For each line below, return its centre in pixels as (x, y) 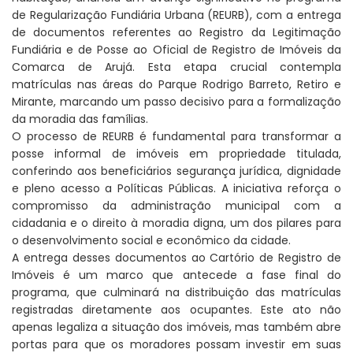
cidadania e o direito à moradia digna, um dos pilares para (176, 223)
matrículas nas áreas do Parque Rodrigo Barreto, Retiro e (176, 84)
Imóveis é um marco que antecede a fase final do (176, 275)
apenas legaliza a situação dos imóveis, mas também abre (176, 327)
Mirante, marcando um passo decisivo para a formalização (176, 101)
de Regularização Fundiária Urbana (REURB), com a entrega (176, 15)
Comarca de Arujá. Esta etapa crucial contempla (176, 67)
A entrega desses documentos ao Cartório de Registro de (176, 257)
